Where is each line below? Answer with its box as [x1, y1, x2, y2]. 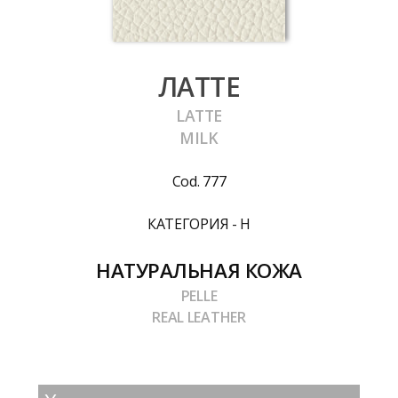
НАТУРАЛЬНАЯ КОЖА [96, 256, 302, 284]
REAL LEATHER [152, 306, 246, 327]
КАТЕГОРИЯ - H [147, 213, 251, 234]
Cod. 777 [171, 171, 227, 191]
